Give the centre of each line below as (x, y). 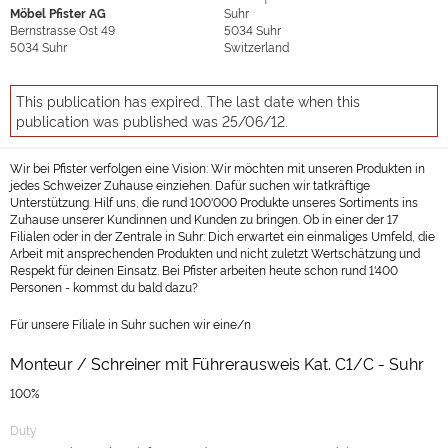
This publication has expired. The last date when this (188, 100)
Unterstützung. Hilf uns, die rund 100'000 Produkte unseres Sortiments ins (214, 201)
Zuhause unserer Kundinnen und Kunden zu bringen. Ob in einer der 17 (204, 218)
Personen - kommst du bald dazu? (104, 286)
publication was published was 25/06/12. (152, 120)
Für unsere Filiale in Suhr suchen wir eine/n (130, 323)
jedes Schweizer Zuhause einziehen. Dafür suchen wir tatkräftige (190, 184)
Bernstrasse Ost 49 (62, 29)
